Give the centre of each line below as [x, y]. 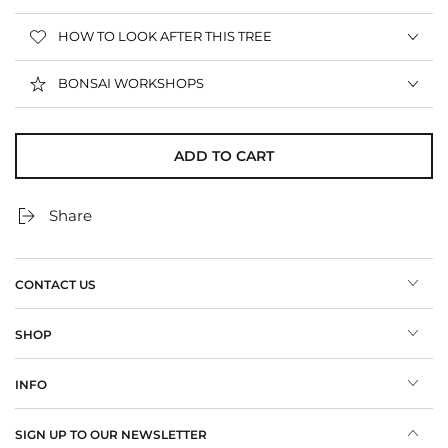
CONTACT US [55, 284]
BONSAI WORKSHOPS [131, 83]
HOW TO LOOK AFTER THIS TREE [165, 36]
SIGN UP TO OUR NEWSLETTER [111, 434]
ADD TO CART [224, 155]
